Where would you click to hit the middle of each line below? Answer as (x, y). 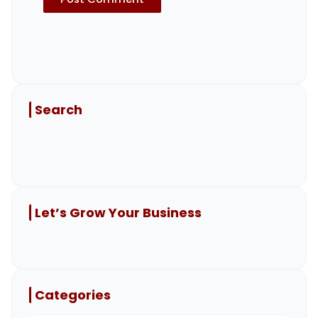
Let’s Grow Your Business (118, 212)
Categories (73, 295)
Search (59, 109)
